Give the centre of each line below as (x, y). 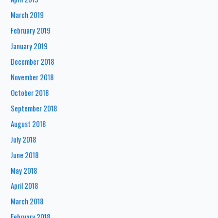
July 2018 (24, 139)
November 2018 (32, 77)
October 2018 (30, 92)
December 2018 (33, 61)
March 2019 (27, 15)
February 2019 (31, 31)
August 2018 (28, 124)
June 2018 (25, 155)
